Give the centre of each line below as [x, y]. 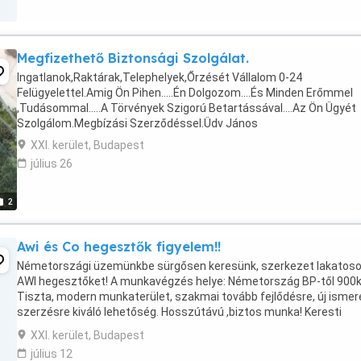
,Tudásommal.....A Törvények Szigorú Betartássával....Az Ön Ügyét [187, 108]
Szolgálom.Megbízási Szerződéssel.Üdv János [137, 123]
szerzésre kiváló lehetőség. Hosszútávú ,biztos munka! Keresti [179, 312]
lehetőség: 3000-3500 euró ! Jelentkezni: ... [126, 327]
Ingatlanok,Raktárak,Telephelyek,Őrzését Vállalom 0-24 [160, 77]
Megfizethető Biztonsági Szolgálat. [133, 58]
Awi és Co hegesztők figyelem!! [119, 247]
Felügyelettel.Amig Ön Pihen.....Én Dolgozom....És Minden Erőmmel [185, 93]
